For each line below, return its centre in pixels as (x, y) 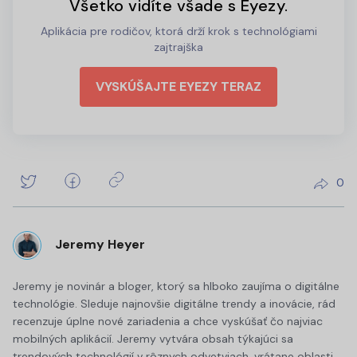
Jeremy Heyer (100, 245)
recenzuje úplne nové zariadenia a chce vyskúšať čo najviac (168, 321)
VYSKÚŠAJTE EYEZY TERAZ (178, 86)
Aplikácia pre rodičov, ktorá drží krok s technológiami (178, 31)
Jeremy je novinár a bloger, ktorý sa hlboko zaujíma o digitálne (176, 286)
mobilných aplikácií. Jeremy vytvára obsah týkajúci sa (153, 338)
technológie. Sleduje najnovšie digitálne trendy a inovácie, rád (174, 303)
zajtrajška (178, 47)
